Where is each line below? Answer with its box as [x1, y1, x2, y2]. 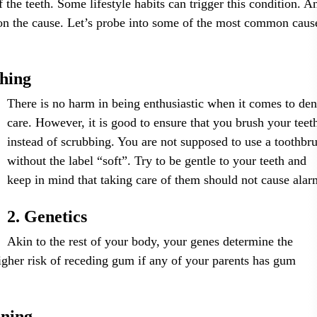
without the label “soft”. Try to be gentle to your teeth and [7, 154, 307, 168]
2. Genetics [7, 207, 88, 226]
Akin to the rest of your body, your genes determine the [7, 234, 294, 248]
